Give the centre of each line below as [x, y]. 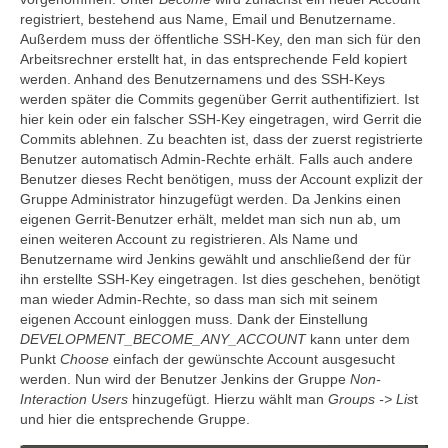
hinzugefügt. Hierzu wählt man [228, 399]
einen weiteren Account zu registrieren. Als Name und [189, 239]
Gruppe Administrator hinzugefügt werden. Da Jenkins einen [210, 199]
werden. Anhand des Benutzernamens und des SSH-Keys [202, 79]
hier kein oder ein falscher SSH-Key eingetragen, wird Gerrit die [221, 119]
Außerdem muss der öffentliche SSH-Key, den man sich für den [220, 39]
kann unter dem [358, 339]
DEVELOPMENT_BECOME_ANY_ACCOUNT [163, 339]
